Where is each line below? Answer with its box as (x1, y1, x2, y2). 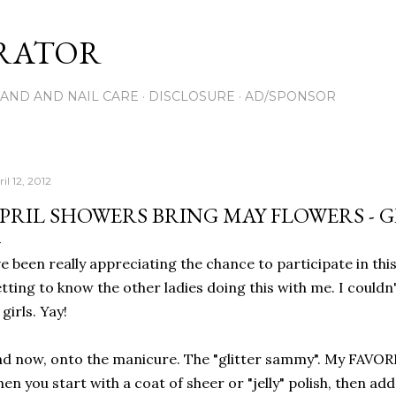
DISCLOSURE (148, 88, 235, 104)
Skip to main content (126, 11, 270, 34)
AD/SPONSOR (245, 88, 336, 104)
